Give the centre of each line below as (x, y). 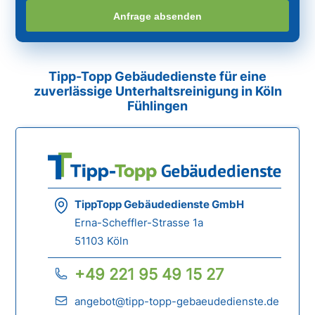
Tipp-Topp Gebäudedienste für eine (157, 77)
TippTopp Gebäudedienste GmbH (160, 205)
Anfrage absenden (157, 16)
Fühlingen (157, 106)
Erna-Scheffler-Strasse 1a (139, 223)
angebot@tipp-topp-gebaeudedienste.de (177, 302)
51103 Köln (102, 241)
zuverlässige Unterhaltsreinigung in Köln (157, 91)
